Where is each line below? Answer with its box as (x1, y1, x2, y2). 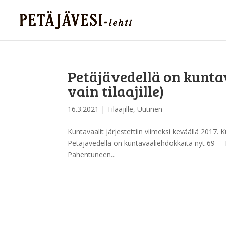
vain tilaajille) (68, 81, 165, 101)
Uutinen (137, 104, 163, 114)
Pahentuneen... (68, 150, 116, 159)
